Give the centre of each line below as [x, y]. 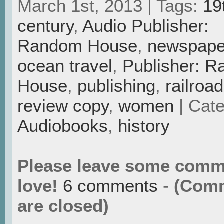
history [144, 126]
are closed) [63, 206]
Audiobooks [63, 126]
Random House [77, 46]
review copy [63, 106]
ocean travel [65, 66]
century [45, 26]
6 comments [110, 186]
